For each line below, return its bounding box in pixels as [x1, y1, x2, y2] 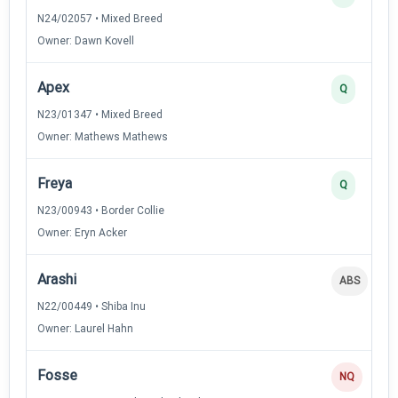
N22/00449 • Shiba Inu [37, 299, 146, 313]
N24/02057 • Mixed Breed [37, 12, 163, 25]
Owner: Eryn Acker [37, 226, 127, 239]
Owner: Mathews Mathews [37, 130, 168, 143]
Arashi [37, 270, 76, 288]
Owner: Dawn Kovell [37, 34, 134, 47]
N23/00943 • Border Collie [37, 203, 164, 217]
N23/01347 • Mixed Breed [37, 107, 163, 121]
